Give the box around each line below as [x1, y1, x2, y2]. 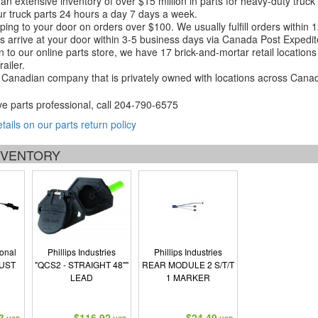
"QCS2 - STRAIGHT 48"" [34, 258, 128, 270]
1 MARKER [165, 271, 210, 283]
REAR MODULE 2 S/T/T [141, 258, 234, 270]
